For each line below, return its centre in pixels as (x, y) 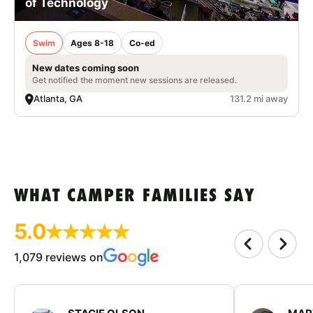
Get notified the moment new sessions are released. (134, 80)
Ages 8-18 (92, 43)
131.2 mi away (259, 99)
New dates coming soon (86, 68)
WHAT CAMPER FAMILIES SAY (135, 197)
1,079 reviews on (59, 257)
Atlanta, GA (58, 99)
